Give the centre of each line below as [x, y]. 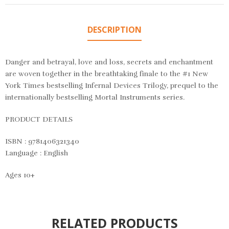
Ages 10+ [20, 175]
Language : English [37, 153]
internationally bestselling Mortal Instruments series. [95, 98]
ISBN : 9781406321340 [42, 142]
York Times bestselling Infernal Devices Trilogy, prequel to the [112, 86]
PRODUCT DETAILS [39, 120]
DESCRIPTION [114, 30]
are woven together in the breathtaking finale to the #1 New [107, 74]
